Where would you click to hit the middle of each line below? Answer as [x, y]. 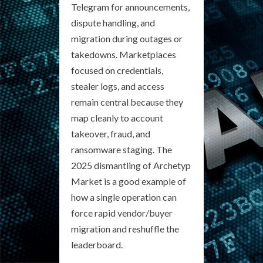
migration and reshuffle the [125, 228]
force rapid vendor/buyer [122, 213]
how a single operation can [124, 197]
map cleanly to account [117, 117]
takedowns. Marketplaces [124, 54]
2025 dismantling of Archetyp [131, 165]
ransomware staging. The [122, 149]
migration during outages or [127, 38]
